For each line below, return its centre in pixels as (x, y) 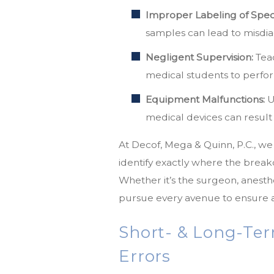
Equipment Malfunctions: (206, 99)
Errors (145, 256)
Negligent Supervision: (200, 57)
